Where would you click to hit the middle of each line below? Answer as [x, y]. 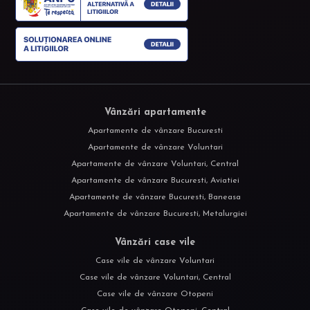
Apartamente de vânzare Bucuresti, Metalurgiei [155, 214]
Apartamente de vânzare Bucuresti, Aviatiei [155, 181]
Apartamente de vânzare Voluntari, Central [155, 164]
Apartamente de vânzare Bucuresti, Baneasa [155, 198]
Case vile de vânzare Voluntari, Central [155, 278]
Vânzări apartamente [155, 113]
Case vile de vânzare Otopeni [155, 294]
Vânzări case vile [155, 243]
